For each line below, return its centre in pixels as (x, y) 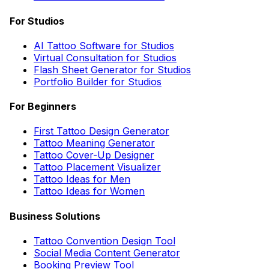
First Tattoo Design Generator (101, 131)
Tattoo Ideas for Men (82, 179)
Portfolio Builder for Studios (98, 81)
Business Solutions (55, 216)
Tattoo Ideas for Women (89, 191)
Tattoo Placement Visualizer (97, 167)
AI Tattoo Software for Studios (104, 45)
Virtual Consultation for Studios (105, 57)
